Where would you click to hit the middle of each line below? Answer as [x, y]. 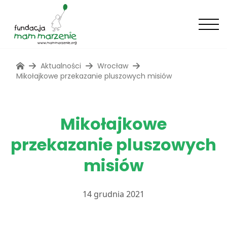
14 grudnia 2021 [113, 194]
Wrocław [113, 66]
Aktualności [61, 66]
